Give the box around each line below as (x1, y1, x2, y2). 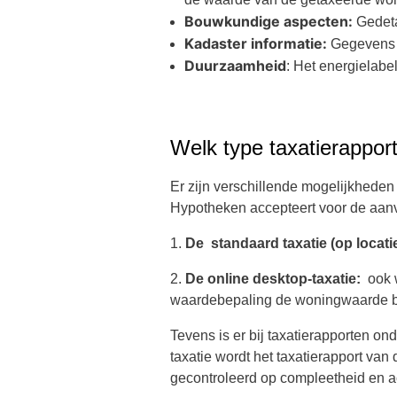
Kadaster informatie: (184, 35, 331, 52)
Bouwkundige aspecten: (184, 12, 356, 30)
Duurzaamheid (184, 57, 286, 74)
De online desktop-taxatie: (185, 271, 361, 286)
